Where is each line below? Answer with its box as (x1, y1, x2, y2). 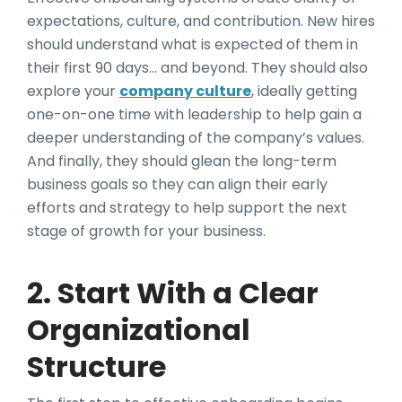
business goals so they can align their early (27, 173, 328, 195)
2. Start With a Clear (27, 272, 319, 313)
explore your (27, 80, 119, 101)
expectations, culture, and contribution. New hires (27, 10, 375, 31)
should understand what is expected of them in (27, 33, 358, 55)
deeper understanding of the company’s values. (27, 127, 364, 148)
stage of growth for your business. (27, 220, 269, 241)
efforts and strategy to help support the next (27, 197, 347, 218)
